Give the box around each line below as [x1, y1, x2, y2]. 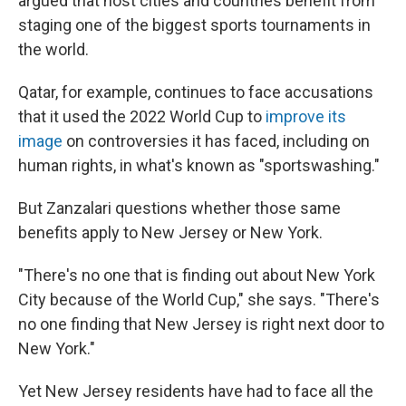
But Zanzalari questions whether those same [18, 198, 341, 218]
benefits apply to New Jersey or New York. [18, 223, 323, 243]
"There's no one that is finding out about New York [18, 266, 375, 285]
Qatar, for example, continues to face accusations [18, 82, 373, 102]
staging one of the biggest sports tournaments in [18, 15, 371, 35]
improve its [266, 107, 346, 127]
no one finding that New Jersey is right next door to [18, 314, 384, 334]
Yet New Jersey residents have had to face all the [18, 382, 373, 401]
